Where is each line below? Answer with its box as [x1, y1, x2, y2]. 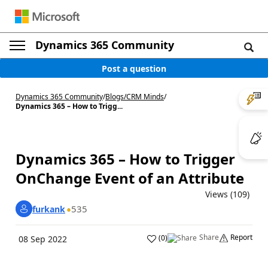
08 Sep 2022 [19, 233, 67, 245]
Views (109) [205, 188, 249, 200]
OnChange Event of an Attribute [16, 168, 244, 188]
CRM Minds [126, 92, 164, 102]
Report [230, 232, 252, 242]
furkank [32, 203, 65, 215]
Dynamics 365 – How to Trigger [16, 149, 235, 169]
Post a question [102, 62, 166, 74]
